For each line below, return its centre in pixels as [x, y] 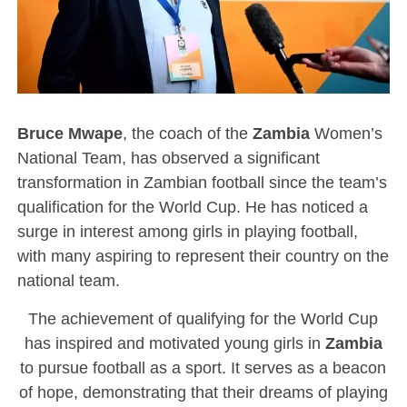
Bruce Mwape [69, 134]
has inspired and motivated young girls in [174, 343]
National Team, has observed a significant [168, 158]
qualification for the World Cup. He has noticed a [192, 207]
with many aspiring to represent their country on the [203, 256]
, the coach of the [187, 134]
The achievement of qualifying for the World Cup [203, 319]
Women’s [346, 134]
